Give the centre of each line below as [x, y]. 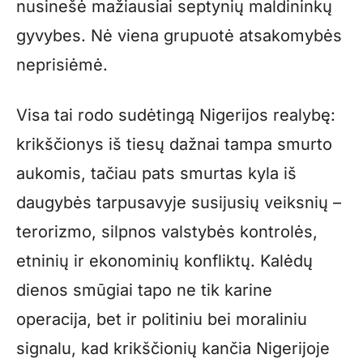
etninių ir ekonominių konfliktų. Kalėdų [164, 261]
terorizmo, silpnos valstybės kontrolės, [167, 231]
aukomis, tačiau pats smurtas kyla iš [156, 173]
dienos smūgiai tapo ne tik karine [144, 290]
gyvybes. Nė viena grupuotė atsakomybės [179, 35]
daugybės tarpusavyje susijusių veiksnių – [179, 202]
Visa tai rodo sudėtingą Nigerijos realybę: [176, 115]
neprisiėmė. [62, 64]
